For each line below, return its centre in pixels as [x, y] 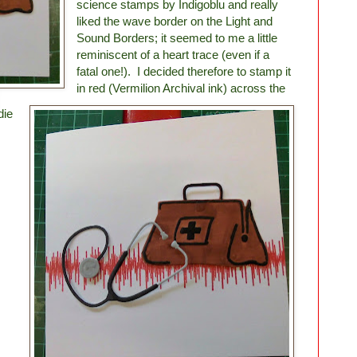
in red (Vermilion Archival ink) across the [181, 88]
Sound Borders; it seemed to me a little [177, 37]
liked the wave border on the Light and [175, 21]
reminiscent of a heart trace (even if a [173, 54]
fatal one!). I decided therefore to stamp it [184, 71]
